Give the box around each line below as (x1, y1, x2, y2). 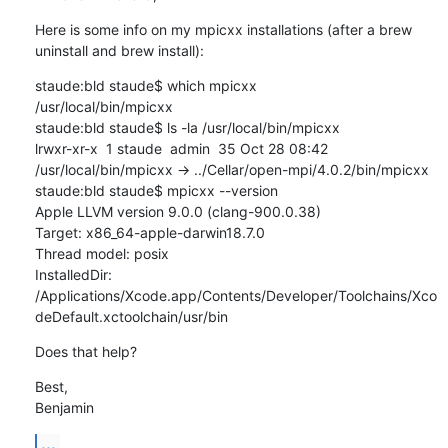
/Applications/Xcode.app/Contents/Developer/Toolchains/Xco (34, 286, 437, 304)
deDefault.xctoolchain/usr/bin (34, 307, 228, 325)
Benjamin (34, 398, 94, 416)
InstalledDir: (34, 265, 112, 283)
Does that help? (34, 342, 137, 360)
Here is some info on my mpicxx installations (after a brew (34, 20, 412, 38)
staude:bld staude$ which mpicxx (34, 76, 257, 94)
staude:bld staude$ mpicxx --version (34, 181, 278, 199)
